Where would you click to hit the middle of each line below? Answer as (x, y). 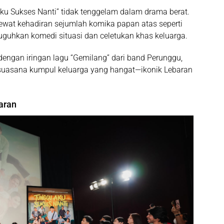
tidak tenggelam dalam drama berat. (124, 12)
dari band (128, 58)
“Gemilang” (90, 58)
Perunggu (164, 58)
